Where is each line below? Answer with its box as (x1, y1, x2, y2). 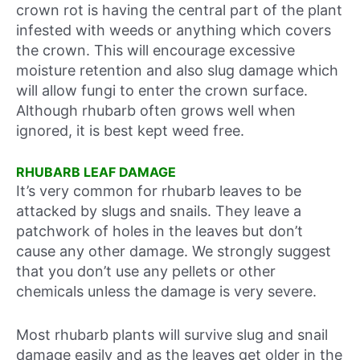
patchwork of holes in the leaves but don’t (16, 223, 303, 240)
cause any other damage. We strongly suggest (16, 243, 331, 260)
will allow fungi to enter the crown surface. (16, 82, 308, 100)
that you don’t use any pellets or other (16, 263, 276, 280)
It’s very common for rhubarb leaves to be (16, 182, 301, 200)
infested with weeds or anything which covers (16, 22, 331, 39)
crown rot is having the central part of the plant (16, 2, 342, 19)
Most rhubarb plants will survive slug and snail (16, 326, 328, 343)
